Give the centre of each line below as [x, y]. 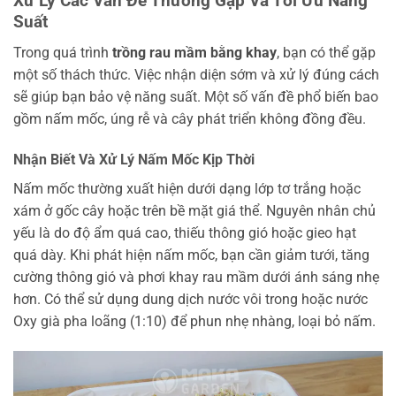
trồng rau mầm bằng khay [194, 53]
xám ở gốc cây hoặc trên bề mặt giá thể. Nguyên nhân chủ [194, 210]
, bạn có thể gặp [326, 53]
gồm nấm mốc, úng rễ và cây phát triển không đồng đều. [190, 119]
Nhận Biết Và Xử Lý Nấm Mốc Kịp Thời [134, 159]
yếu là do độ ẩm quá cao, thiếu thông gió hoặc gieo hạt [185, 232]
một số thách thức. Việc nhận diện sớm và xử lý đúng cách [196, 75]
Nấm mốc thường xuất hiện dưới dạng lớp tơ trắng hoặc [187, 188]
